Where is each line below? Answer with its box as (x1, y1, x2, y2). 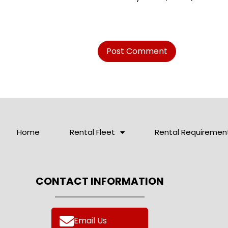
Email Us (74, 215, 107, 226)
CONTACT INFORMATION (36, 174, 164, 188)
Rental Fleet (70, 127, 115, 137)
